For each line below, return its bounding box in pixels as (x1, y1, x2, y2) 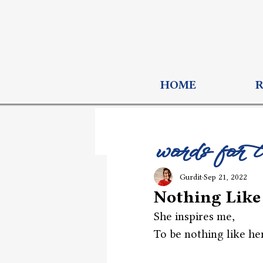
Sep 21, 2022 (204, 171, 247, 181)
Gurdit (180, 171, 202, 181)
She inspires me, (154, 210, 235, 223)
